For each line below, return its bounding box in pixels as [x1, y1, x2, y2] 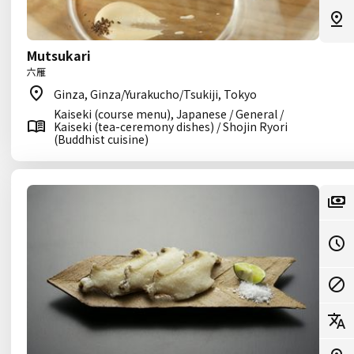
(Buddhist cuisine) [54, 131, 149, 147]
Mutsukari [27, 46, 91, 65]
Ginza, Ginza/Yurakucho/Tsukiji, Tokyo [54, 86, 257, 102]
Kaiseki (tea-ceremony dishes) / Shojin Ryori [54, 119, 288, 134]
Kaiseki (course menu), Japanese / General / [54, 106, 284, 122]
